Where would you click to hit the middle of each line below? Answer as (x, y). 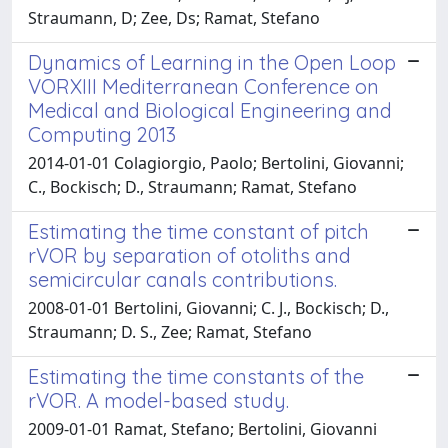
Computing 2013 (102, 134)
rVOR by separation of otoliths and (189, 255)
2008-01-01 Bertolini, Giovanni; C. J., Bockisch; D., (208, 307)
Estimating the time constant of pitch (198, 231)
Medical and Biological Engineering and (210, 110)
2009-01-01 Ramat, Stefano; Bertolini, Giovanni (202, 428)
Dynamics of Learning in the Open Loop (212, 62)
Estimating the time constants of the (196, 376)
